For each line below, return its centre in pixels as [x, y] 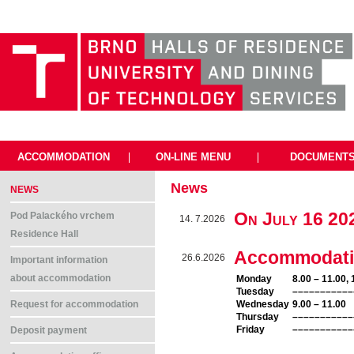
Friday [250, 330]
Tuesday [255, 292]
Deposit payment [49, 331]
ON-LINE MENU [193, 157]
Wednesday [263, 305]
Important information [59, 260]
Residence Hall [45, 234]
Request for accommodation [75, 305]
